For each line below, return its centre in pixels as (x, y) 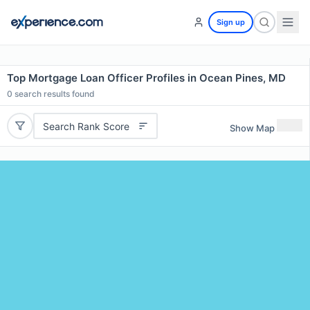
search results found (54, 94)
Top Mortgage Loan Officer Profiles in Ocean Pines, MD (146, 78)
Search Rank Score (86, 126)
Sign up (231, 22)
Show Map (252, 128)
